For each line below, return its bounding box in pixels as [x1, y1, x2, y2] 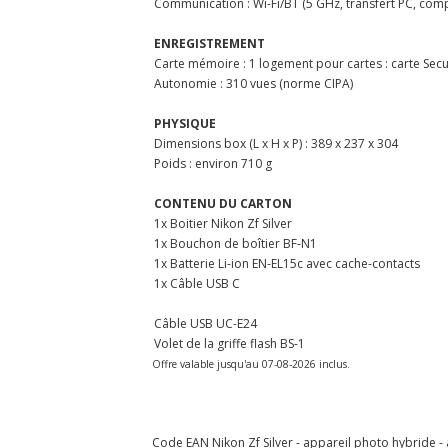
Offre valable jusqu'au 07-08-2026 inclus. [152, 356, 350, 371]
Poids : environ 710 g [154, 154, 272, 172]
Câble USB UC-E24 [154, 314, 257, 332]
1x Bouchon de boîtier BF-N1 [154, 234, 317, 252]
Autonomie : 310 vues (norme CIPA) [154, 74, 353, 92]
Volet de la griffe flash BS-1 [154, 334, 305, 352]
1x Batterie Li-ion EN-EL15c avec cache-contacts [154, 254, 420, 272]
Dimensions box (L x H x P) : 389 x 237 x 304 [154, 134, 398, 152]
